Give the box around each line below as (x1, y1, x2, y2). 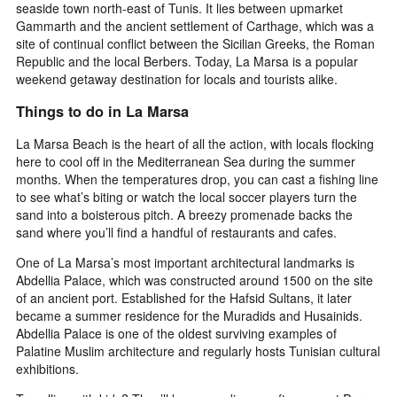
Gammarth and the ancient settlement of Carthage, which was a (16, 17, 374, 35)
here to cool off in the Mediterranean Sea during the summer (16, 152, 355, 170)
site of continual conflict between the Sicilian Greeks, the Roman (16, 35, 375, 53)
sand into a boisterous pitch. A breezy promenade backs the (16, 205, 353, 223)
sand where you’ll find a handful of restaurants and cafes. (16, 222, 337, 241)
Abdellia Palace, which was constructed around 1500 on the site (16, 270, 373, 289)
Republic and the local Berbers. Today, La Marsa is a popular (16, 52, 358, 71)
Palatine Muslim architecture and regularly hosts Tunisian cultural (16, 341, 380, 360)
